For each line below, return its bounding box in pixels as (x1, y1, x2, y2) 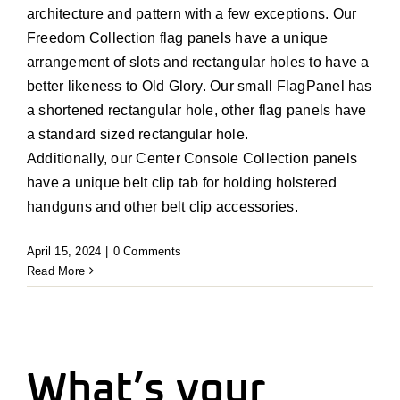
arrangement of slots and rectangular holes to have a (26, 54, 370, 70)
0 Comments (112, 244, 182, 258)
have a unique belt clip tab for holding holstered (26, 174, 337, 190)
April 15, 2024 (27, 244, 102, 258)
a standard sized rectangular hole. (26, 126, 249, 142)
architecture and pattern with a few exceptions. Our (26, 5, 357, 21)
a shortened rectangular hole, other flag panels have (26, 102, 367, 118)
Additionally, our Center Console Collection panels (26, 150, 357, 166)
